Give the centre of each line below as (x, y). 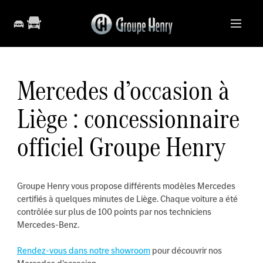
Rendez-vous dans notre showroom (84, 250)
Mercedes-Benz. (48, 225)
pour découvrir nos (186, 250)
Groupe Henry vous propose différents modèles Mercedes (127, 186)
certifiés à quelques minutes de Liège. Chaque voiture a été (128, 199)
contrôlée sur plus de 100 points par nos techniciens (114, 212)
